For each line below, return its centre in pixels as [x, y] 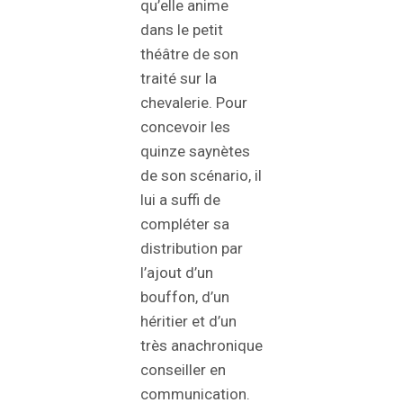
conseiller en [183, 370]
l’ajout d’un [177, 273]
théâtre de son [189, 54]
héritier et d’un [188, 322]
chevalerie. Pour [194, 103]
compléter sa [185, 224]
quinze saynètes [195, 152]
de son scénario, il [201, 176]
